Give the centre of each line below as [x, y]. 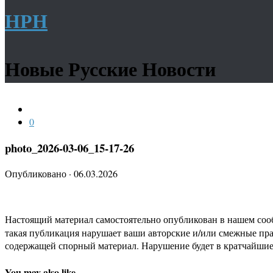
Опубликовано [37, 174]
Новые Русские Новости [110, 69]
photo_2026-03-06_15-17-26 [69, 147]
